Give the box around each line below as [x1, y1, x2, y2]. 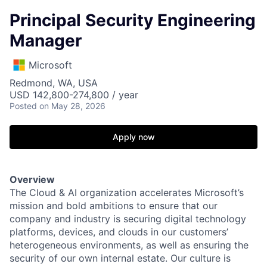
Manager [10, 30, 82, 51]
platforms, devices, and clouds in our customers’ [10, 226, 228, 238]
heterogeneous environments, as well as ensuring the [10, 239, 249, 251]
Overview [10, 173, 55, 185]
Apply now [112, 132, 155, 142]
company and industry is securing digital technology [10, 213, 246, 225]
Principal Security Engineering [10, 10, 256, 30]
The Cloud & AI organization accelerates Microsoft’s [10, 187, 244, 198]
